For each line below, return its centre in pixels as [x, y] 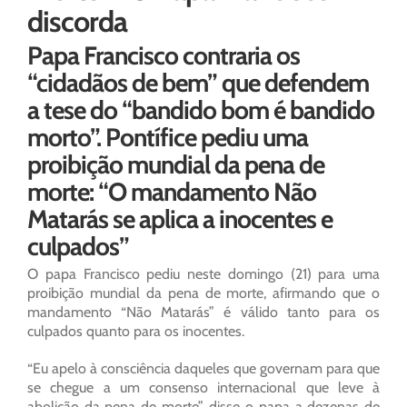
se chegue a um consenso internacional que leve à [203, 388]
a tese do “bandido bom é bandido [201, 110]
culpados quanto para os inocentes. [136, 332]
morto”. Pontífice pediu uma [168, 138]
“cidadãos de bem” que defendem [198, 83]
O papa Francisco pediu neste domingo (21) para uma [203, 274]
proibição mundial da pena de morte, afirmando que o [203, 293]
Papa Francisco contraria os [164, 56]
